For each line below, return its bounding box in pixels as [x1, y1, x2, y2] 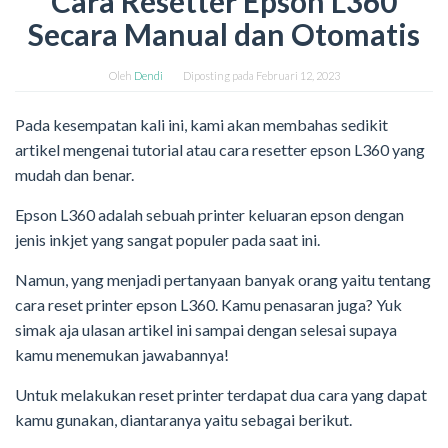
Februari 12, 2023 [255, 69, 340, 83]
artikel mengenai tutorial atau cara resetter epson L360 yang [15, 140, 425, 160]
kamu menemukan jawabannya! [15, 345, 229, 365]
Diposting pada [182, 69, 256, 83]
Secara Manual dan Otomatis [28, 16, 420, 53]
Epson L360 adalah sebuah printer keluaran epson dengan [15, 205, 404, 225]
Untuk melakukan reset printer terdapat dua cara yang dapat [15, 385, 427, 405]
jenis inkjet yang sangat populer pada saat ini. [15, 230, 320, 250]
